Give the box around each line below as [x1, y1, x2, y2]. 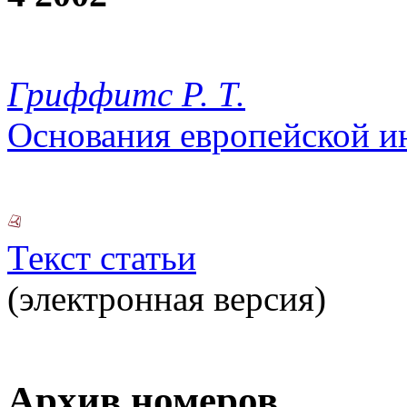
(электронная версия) [7, 279, 326, 319]
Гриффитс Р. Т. [7, 74, 245, 114]
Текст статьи [7, 238, 196, 278]
